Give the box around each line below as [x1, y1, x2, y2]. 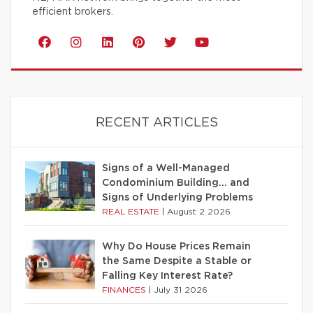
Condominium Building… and [102, 177, 249, 188]
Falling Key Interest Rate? [102, 270, 233, 281]
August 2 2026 [167, 207, 231, 216]
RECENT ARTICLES [95, 116, 218, 129]
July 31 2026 [154, 285, 208, 294]
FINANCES [102, 285, 149, 294]
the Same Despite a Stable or [102, 256, 252, 266]
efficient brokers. [32, 6, 113, 17]
